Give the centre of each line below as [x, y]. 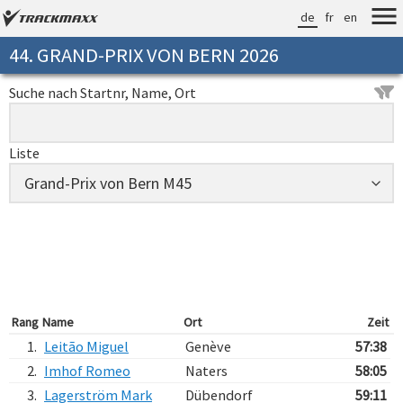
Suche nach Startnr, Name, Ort [103, 93]
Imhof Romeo [87, 371]
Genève [208, 346]
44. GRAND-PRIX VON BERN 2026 [144, 55]
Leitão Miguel [86, 346]
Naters [206, 371]
